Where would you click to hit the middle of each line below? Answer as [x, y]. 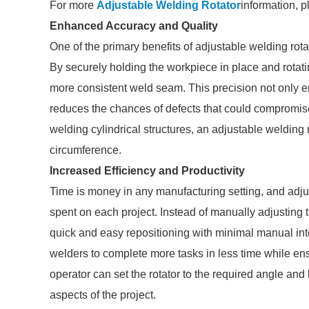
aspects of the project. [103, 295]
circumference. [86, 150]
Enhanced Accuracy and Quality [134, 26]
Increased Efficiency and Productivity [147, 171]
